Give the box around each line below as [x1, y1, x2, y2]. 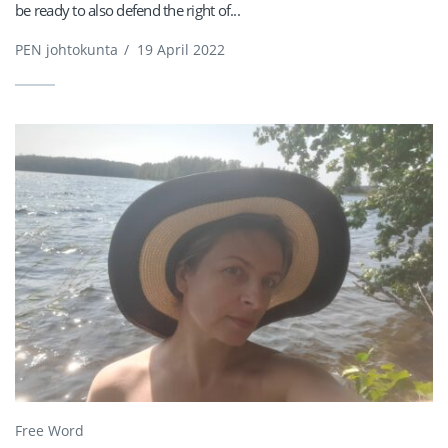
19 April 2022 [137, 39, 225, 59]
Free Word [15, 420, 84, 440]
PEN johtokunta [15, 39, 118, 59]
